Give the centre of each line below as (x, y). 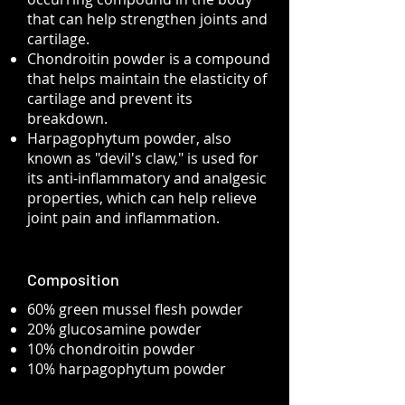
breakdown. (67, 118)
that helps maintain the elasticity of (147, 79)
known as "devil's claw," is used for (143, 158)
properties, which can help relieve (142, 198)
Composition (73, 279)
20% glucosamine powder (114, 329)
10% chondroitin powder (111, 349)
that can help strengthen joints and (147, 19)
